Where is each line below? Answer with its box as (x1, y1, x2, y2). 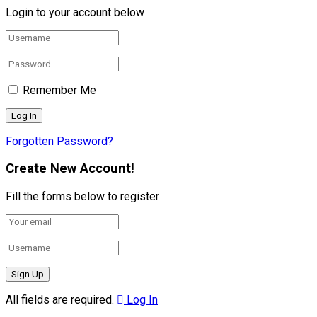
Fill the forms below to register (6, 189, 159, 203)
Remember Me (23, 83, 96, 97)
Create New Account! (6, 161, 134, 177)
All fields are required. (6, 292, 114, 306)
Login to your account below (6, 5, 144, 19)
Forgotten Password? (6, 134, 113, 148)
